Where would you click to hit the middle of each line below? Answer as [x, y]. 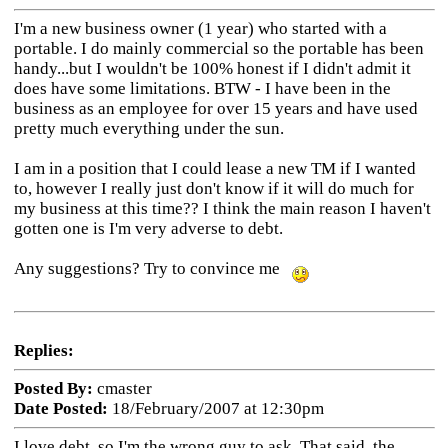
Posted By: [53, 388]
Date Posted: [60, 408]
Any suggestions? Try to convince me [152, 268]
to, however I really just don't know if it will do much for [213, 188]
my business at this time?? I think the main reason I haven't [222, 208]
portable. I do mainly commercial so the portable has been [218, 48]
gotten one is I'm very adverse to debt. [148, 228]
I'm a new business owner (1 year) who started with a [200, 28]
